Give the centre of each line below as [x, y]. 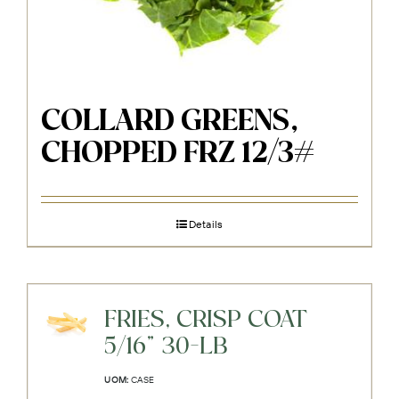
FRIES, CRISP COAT [206, 321]
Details [206, 224]
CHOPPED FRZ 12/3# [178, 155]
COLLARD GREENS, [170, 122]
